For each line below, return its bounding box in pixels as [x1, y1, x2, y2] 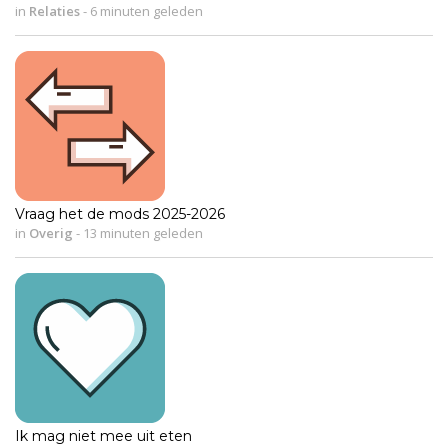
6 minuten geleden [87, 2, 203, 21]
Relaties [29, 2, 80, 21]
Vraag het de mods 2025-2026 [15, 205, 225, 224]
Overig [29, 224, 73, 243]
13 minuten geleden [80, 224, 203, 243]
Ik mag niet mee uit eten [15, 427, 192, 446]
